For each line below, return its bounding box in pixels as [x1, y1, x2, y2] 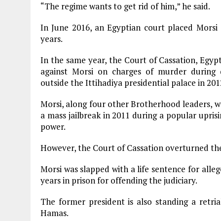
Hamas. [40, 207, 69, 219]
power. [40, 121, 66, 132]
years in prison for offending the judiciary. [40, 175, 197, 186]
